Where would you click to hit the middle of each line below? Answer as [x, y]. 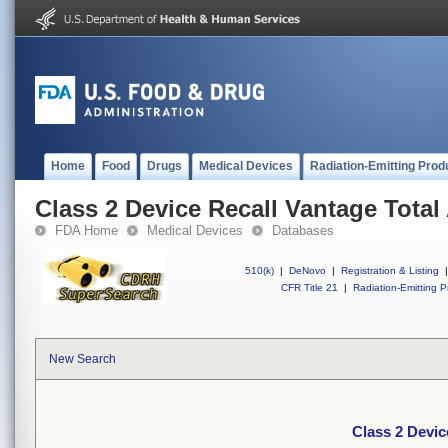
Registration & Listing [390, 270]
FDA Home [86, 230]
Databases [303, 230]
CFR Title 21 [309, 287]
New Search [82, 359]
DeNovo [307, 270]
